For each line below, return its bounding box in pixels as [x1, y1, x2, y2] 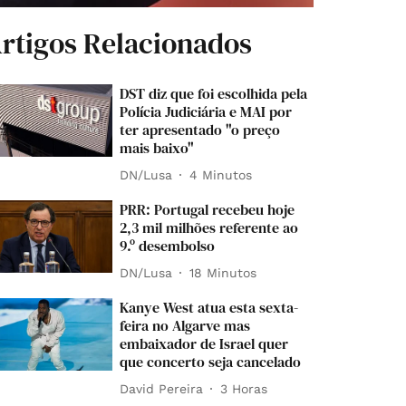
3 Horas [220, 381, 268, 396]
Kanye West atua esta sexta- [120, 297, 299, 318]
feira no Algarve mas [120, 315, 251, 336]
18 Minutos [189, 265, 257, 280]
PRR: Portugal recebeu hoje [120, 199, 295, 220]
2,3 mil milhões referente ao [120, 217, 299, 238]
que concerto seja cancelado [120, 352, 302, 372]
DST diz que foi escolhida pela [120, 83, 308, 104]
